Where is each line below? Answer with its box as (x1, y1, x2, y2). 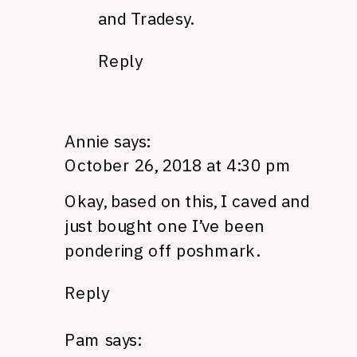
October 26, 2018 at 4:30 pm (65, 155, 292, 177)
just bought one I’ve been (65, 215, 265, 237)
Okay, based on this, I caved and (65, 190, 309, 212)
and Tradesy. (98, 7, 194, 29)
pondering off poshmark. (65, 239, 259, 261)
